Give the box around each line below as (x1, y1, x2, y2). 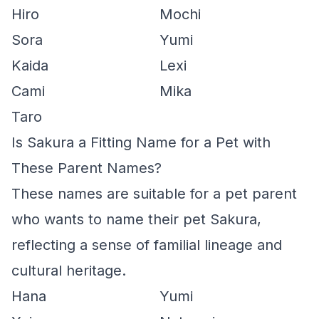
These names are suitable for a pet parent (11, 185, 297, 202)
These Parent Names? (11, 159, 162, 177)
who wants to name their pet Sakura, (11, 211, 261, 228)
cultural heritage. (11, 262, 126, 279)
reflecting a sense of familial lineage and (11, 236, 282, 253)
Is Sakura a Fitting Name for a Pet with (11, 134, 271, 151)
